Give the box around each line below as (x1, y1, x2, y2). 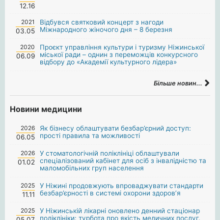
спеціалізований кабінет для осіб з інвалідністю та (40, 156, 207, 165)
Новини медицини (10, 104, 82, 114)
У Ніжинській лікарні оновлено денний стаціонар (40, 206, 200, 215)
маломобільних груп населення (40, 164, 144, 172)
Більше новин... (154, 79, 204, 87)
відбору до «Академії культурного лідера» (40, 57, 177, 66)
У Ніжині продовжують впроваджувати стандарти (40, 181, 204, 190)
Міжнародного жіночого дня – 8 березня (40, 25, 173, 33)
